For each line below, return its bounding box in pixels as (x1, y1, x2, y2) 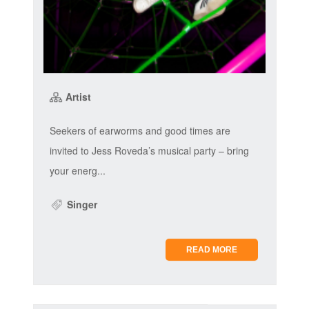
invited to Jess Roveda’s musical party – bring (49, 143, 249, 158)
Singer (63, 197, 97, 212)
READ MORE (186, 245, 238, 255)
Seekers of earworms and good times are (49, 123, 230, 138)
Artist (62, 90, 91, 104)
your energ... (49, 163, 106, 178)
